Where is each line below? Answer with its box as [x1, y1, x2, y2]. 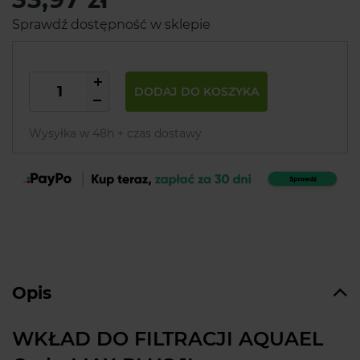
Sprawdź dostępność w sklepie [12, 17, 211, 33]
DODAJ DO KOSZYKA [134, 84, 260, 99]
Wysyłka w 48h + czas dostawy [29, 125, 202, 141]
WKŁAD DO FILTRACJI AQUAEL [12, 327, 323, 351]
